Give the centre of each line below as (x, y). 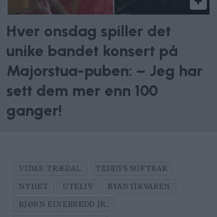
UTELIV (78, 186)
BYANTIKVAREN (139, 186)
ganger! (34, 111)
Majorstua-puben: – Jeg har (105, 71)
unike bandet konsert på (92, 51)
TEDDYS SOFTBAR (132, 168)
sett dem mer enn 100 (82, 91)
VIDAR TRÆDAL (50, 168)
